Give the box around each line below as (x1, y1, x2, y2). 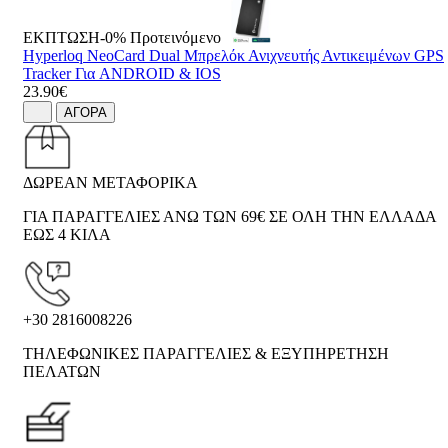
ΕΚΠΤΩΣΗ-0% (23, 29, 126, 47)
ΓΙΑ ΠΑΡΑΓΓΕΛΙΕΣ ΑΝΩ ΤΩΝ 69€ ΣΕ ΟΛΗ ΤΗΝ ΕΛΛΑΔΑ (23, 208, 436, 226)
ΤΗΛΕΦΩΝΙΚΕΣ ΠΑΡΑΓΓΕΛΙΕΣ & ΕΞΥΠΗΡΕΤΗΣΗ (23, 345, 389, 363)
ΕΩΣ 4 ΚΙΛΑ (23, 226, 111, 244)
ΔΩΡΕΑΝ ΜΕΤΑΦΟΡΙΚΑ (23, 174, 198, 192)
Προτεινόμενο (130, 29, 221, 47)
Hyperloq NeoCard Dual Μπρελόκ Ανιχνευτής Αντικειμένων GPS (23, 47, 444, 65)
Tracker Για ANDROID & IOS (23, 65, 221, 83)
